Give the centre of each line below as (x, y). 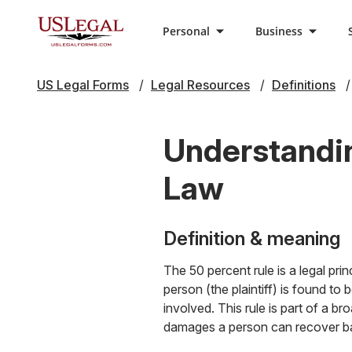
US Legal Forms (83, 85)
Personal (186, 31)
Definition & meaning (252, 238)
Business (279, 31)
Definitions (304, 85)
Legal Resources (200, 85)
